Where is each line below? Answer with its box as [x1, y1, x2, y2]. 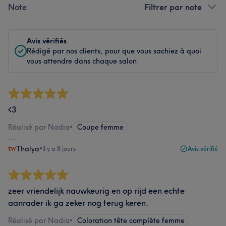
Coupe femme [77, 123, 124, 132]
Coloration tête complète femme [77, 216, 185, 225]
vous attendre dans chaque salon [27, 56, 137, 66]
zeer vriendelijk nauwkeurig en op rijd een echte [8, 186, 185, 196]
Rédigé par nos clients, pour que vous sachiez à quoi [27, 46, 201, 55]
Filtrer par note [144, 2, 202, 12]
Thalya [16, 144, 39, 153]
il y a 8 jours [42, 145, 76, 152]
